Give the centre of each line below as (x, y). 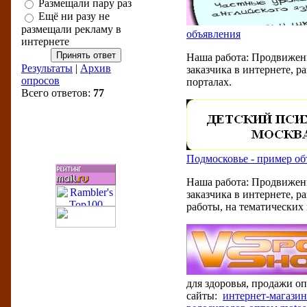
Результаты (47, 68)
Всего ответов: (57, 93)
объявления (213, 34)
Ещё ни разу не (74, 16)
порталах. (209, 82)
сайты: (205, 296)
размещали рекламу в (71, 29)
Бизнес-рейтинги (80, 133)
